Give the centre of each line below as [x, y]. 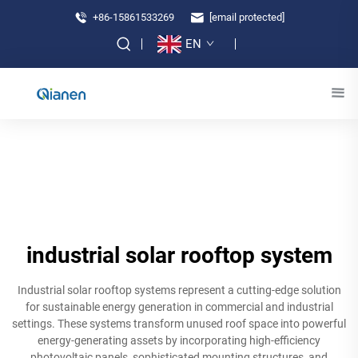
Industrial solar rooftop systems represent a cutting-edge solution [179, 290]
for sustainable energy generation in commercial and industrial [179, 307]
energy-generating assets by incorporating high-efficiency [179, 340]
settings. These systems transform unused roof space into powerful [179, 324]
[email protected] [247, 17]
